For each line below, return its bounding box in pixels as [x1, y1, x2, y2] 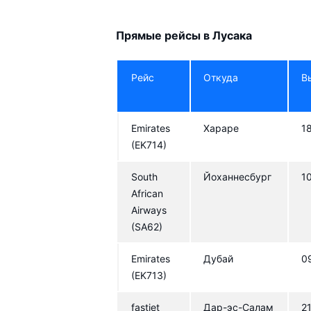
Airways [131, 203, 167, 216]
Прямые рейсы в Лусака [116, 28, 253, 42]
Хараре [203, 121, 239, 134]
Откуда [203, 71, 239, 83]
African [131, 187, 164, 199]
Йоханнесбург [203, 170, 272, 183]
